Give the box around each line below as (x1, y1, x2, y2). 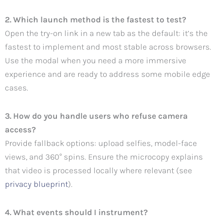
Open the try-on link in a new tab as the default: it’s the (5, 28, 208, 38)
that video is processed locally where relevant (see (5, 165, 192, 176)
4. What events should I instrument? (5, 207, 148, 217)
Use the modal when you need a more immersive (5, 55, 186, 66)
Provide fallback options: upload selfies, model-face (5, 138, 197, 148)
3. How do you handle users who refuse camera (5, 111, 188, 121)
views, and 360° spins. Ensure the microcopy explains (5, 152, 203, 162)
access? (5, 125, 36, 135)
